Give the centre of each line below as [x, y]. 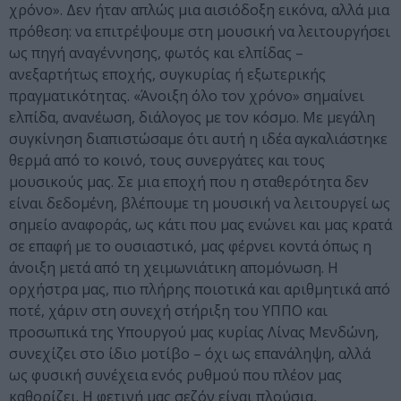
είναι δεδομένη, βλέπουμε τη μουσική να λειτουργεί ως [200, 204]
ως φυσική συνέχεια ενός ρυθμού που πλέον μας [175, 375]
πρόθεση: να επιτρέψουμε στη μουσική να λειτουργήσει [200, 32]
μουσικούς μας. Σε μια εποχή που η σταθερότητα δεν [189, 182]
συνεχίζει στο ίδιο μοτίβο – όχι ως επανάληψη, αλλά [190, 354]
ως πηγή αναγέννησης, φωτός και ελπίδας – [156, 53]
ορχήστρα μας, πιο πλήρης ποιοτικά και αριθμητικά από [200, 290]
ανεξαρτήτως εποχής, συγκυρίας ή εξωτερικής [167, 75]
